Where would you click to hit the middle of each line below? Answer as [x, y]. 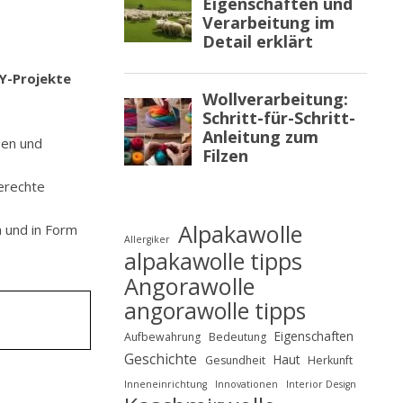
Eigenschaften [314, 336]
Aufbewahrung [162, 337]
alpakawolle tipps [213, 261]
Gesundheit [235, 360]
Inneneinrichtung [166, 384]
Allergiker [147, 239]
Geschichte [161, 359]
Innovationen [246, 384]
